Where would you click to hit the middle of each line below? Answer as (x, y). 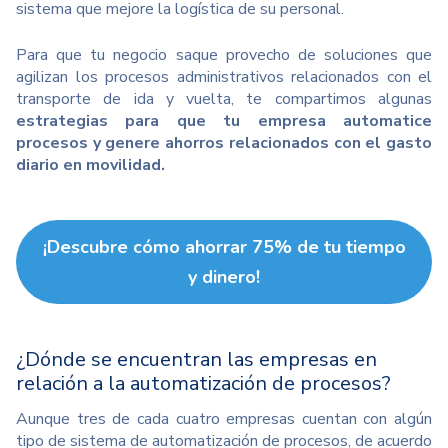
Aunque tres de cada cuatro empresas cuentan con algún (224, 419)
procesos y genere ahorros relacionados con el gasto (224, 143)
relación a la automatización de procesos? (203, 383)
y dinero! (224, 277)
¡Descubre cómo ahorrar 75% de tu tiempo (224, 247)
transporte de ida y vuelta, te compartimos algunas (224, 99)
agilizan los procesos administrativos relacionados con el (224, 77)
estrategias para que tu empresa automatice (224, 121)
